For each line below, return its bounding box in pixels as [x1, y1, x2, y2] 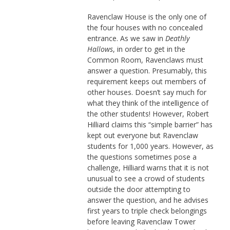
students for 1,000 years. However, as [87, 141, 214, 151]
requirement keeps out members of [87, 76, 206, 86]
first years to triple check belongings [87, 205, 207, 216]
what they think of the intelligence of [87, 98, 208, 108]
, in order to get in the [112, 44, 185, 54]
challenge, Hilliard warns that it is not [87, 162, 209, 172]
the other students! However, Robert [87, 108, 209, 119]
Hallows [87, 44, 113, 54]
